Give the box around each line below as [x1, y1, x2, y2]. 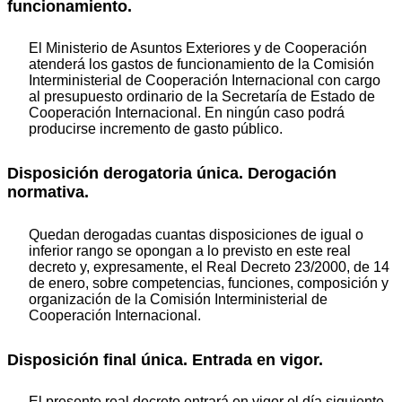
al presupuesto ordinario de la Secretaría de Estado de [29, 89, 375, 105]
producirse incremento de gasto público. [29, 121, 283, 137]
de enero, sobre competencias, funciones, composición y [29, 275, 389, 291]
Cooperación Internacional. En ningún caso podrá [29, 105, 345, 121]
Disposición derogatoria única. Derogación [7, 164, 336, 183]
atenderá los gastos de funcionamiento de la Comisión [29, 57, 374, 73]
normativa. [7, 183, 89, 202]
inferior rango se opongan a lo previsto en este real [29, 242, 351, 258]
